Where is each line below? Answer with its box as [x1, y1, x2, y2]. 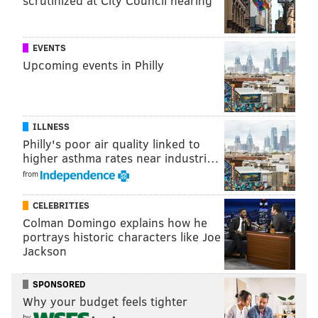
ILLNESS [33, 120, 70, 133]
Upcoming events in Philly [23, 57, 164, 74]
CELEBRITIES [33, 199, 89, 212]
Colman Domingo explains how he [23, 214, 207, 231]
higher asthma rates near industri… [23, 150, 219, 167]
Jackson [23, 243, 67, 260]
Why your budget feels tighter [23, 293, 187, 310]
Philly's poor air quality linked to [23, 136, 200, 153]
